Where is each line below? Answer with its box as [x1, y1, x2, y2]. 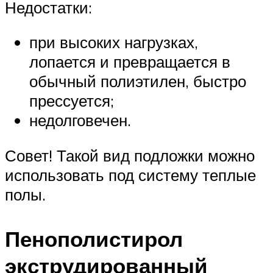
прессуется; [29, 91, 114, 111]
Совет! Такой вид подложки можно [5, 145, 255, 165]
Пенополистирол [5, 225, 183, 252]
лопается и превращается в [29, 52, 230, 72]
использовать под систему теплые [5, 165, 256, 185]
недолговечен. [29, 110, 131, 130]
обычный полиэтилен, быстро [29, 71, 246, 91]
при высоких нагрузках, [29, 32, 198, 52]
